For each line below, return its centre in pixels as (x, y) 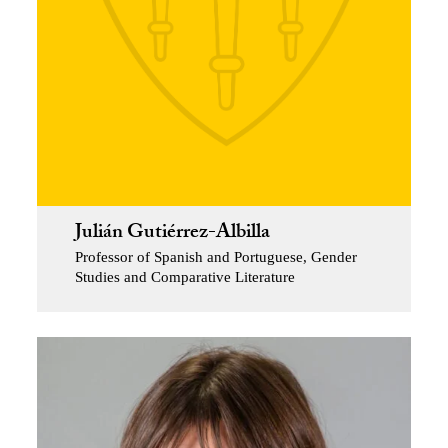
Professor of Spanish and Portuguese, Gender (215, 257)
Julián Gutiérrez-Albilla (172, 234)
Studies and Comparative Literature (184, 277)
